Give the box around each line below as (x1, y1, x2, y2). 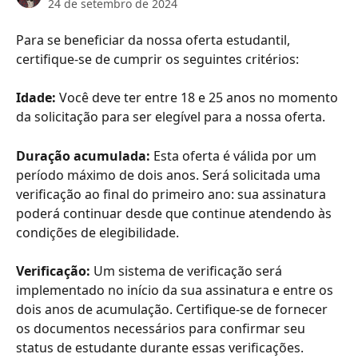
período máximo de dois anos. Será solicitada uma (16, 165, 324, 184)
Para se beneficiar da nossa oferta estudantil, (16, 31, 293, 49)
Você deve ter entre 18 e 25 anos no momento (59, 89, 341, 107)
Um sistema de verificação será (93, 262, 285, 280)
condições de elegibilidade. (16, 223, 182, 241)
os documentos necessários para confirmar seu (16, 320, 308, 338)
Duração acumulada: (16, 146, 153, 165)
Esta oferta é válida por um (153, 146, 320, 165)
